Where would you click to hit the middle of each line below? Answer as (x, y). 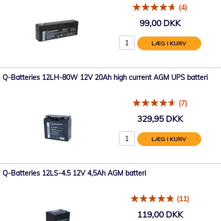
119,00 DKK (160, 215)
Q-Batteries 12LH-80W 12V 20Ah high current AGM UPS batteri (105, 77)
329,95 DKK (160, 119)
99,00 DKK (160, 23)
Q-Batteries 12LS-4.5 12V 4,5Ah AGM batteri (74, 173)
